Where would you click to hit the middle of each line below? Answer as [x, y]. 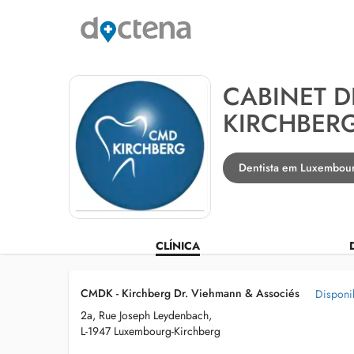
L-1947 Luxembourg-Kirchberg [151, 331]
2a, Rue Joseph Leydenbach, [146, 315]
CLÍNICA [177, 246]
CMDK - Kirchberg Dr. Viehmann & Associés [190, 293]
